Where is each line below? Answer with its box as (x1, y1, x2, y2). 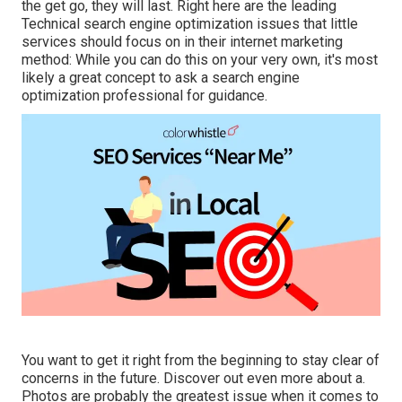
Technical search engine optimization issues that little (22, 15, 358, 33)
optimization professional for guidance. (22, 87, 267, 105)
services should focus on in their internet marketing (22, 33, 343, 51)
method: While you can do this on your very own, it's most (22, 51, 378, 69)
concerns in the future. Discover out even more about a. (22, 370, 365, 388)
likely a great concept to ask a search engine (22, 69, 300, 87)
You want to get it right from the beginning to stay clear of (22, 352, 380, 370)
